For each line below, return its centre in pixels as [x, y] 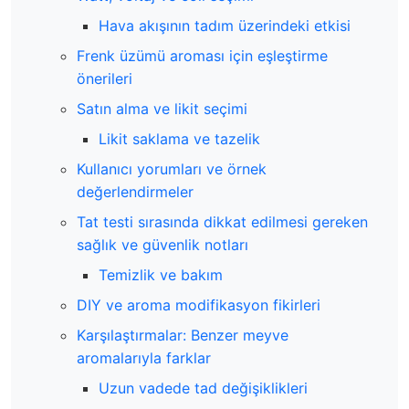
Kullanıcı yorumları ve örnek [172, 169]
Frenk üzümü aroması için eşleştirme [202, 56]
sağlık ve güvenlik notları [163, 245]
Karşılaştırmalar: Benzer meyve [183, 335]
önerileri [105, 79]
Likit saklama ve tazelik [179, 139]
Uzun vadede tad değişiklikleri [203, 388]
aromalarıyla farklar [144, 358]
